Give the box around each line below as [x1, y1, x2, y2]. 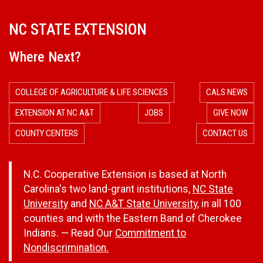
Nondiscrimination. [23, 242, 109, 254]
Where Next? [9, 49, 81, 66]
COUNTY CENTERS [15, 128, 78, 139]
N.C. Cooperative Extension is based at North [23, 168, 227, 181]
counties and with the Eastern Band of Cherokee [23, 213, 242, 225]
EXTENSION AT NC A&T [15, 107, 94, 119]
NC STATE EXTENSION [9, 21, 147, 39]
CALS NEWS [206, 87, 248, 98]
